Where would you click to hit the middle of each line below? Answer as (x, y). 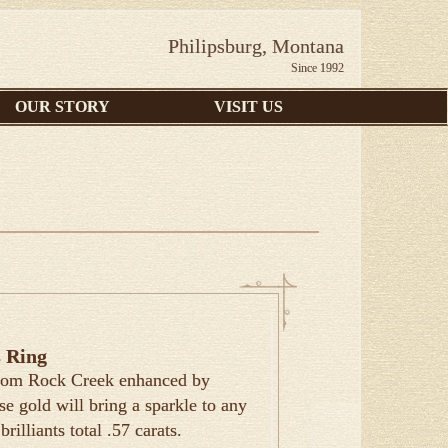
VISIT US (248, 106)
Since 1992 (317, 68)
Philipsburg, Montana (256, 46)
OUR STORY (62, 106)
